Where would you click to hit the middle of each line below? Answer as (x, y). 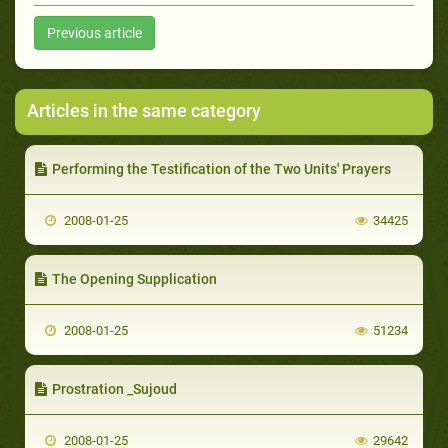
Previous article (94, 32)
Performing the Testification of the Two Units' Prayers (221, 168)
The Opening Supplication (134, 278)
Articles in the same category (144, 110)
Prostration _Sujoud (114, 388)
